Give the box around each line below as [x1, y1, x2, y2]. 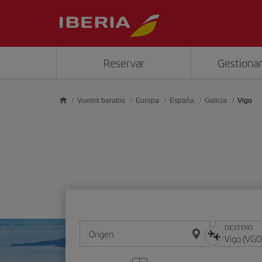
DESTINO [225, 224, 253, 232]
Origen [89, 227, 113, 240]
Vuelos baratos [77, 96, 125, 105]
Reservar [103, 54, 144, 71]
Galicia [205, 96, 227, 105]
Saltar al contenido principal [6, 4, 110, 16]
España [170, 96, 194, 105]
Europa [136, 96, 159, 105]
